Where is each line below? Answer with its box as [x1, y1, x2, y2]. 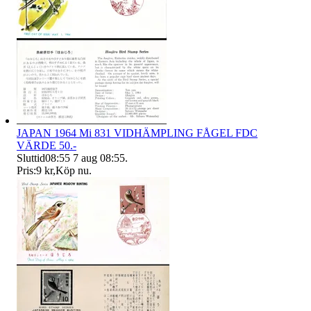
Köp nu [56, 165, 89, 177]
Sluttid [17, 152, 45, 165]
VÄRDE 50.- [17, 140, 76, 152]
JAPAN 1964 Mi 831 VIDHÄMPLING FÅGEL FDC [17, 127, 258, 140]
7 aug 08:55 [73, 152, 125, 165]
